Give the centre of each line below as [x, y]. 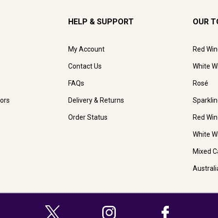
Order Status [88, 117]
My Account [86, 49]
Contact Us [85, 66]
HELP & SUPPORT [101, 21]
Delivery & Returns [96, 100]
